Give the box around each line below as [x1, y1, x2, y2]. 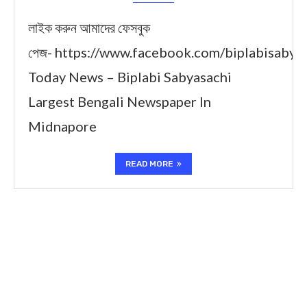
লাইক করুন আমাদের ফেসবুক [28, 19, 150, 36]
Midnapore [28, 118, 97, 134]
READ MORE [125, 159, 173, 169]
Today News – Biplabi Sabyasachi [28, 69, 232, 85]
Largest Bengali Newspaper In [28, 93, 211, 110]
